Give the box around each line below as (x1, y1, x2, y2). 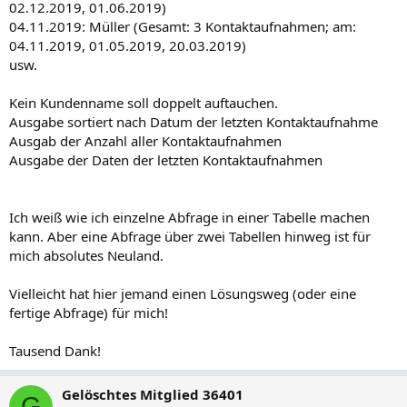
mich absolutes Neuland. (9, 245, 164, 264)
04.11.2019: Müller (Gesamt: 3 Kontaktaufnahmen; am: (9, 16, 356, 35)
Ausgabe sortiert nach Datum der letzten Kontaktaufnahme (9, 112, 378, 131)
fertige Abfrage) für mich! (9, 303, 168, 322)
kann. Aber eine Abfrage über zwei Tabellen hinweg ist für (9, 226, 371, 245)
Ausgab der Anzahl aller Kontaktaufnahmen (9, 131, 282, 150)
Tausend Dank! (9, 341, 101, 360)
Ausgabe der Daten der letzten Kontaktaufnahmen (9, 150, 323, 169)
